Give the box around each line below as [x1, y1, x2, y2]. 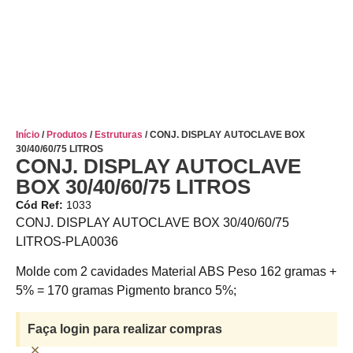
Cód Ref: [16, 199, 66, 211]
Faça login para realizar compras [28, 321, 222, 336]
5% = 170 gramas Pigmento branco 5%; [16, 284, 236, 298]
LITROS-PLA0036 [16, 235, 118, 248]
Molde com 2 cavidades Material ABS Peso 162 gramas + [16, 265, 336, 279]
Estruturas [95, 129, 143, 140]
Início [16, 129, 39, 140]
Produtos [46, 129, 87, 140]
